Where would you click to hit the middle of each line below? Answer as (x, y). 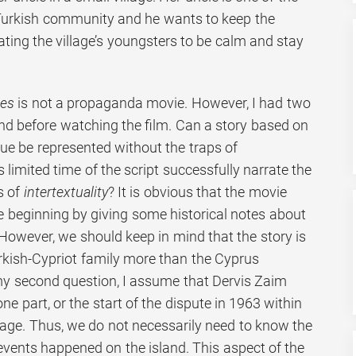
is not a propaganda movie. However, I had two (162, 103)
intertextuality (66, 192)
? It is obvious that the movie (197, 192)
